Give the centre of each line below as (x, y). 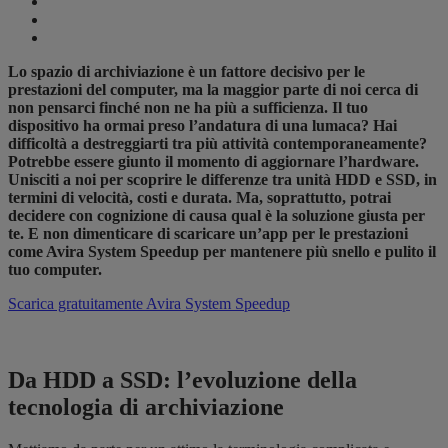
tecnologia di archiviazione (149, 407)
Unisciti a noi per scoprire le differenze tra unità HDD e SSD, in (222, 180)
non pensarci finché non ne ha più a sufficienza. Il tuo (188, 108)
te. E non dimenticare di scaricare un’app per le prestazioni (208, 234)
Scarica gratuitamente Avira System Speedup (149, 304)
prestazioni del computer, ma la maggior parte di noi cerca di (213, 90)
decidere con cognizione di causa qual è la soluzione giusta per (216, 216)
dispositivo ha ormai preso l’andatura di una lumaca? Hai (202, 126)
